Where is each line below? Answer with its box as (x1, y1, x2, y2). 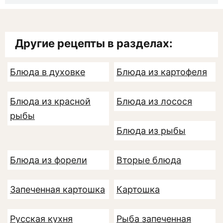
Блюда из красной (10, 96, 91, 107)
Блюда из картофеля (116, 66, 207, 77)
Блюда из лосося (116, 96, 192, 107)
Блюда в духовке (10, 66, 85, 77)
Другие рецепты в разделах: (15, 36, 173, 50)
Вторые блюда (116, 154, 181, 165)
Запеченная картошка (10, 184, 105, 195)
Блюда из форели (10, 154, 87, 165)
